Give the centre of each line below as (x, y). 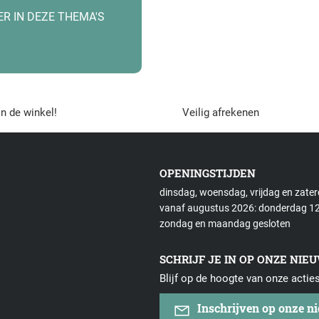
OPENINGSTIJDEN (208, 173)
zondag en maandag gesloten (225, 224)
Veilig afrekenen (221, 113)
